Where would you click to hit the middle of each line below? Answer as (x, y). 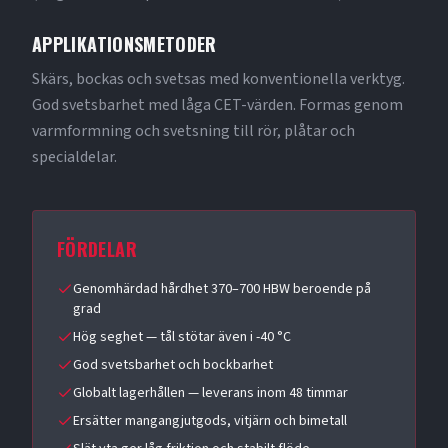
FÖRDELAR (97, 249)
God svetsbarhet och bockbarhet (173, 365)
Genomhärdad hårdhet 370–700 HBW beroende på (222, 289)
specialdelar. (74, 157)
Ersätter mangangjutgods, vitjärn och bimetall (210, 421)
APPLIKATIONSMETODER (124, 44)
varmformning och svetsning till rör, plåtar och (193, 131)
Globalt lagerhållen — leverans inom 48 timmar (210, 393)
